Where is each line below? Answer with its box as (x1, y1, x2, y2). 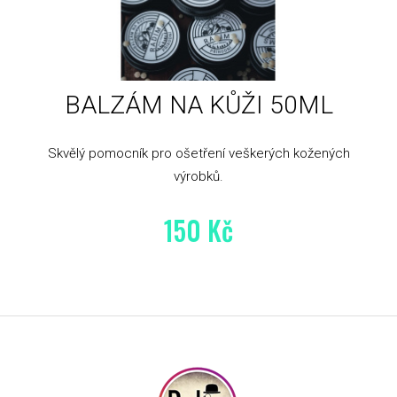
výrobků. (174, 168, 223, 185)
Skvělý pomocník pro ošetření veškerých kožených (47, 145, 350, 162)
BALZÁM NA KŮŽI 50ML (64, 90, 333, 121)
